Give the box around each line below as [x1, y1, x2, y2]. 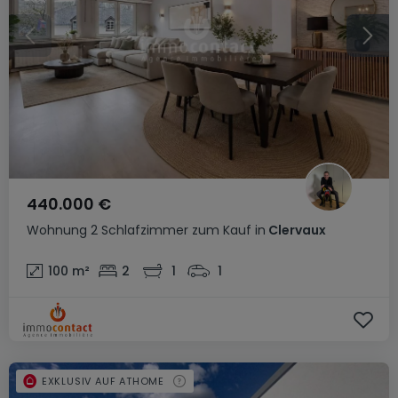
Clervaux [266, 221, 326, 239]
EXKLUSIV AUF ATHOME [41, 373, 165, 388]
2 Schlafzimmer [91, 221, 188, 239]
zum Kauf [192, 221, 251, 239]
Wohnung [27, 221, 87, 239]
